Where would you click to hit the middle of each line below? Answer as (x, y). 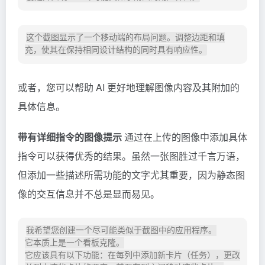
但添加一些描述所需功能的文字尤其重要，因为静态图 (131, 175)
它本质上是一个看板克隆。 (75, 243)
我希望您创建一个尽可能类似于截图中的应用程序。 (121, 230)
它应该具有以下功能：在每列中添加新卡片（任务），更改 (132, 255)
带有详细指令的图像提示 (70, 137)
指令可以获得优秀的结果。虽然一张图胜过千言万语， (131, 156)
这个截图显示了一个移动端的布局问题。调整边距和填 (125, 38)
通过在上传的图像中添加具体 (185, 137)
